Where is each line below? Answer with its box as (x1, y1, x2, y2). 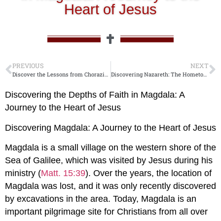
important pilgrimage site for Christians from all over (5, 207, 208, 217)
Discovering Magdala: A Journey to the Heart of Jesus (5, 122, 216, 133)
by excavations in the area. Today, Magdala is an (5, 194, 196, 204)
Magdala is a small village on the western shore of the (5, 143, 216, 153)
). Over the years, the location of (85, 168, 212, 179)
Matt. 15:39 (41, 168, 85, 179)
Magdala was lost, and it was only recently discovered (5, 181, 216, 191)
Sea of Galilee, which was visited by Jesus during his (5, 155, 213, 166)
